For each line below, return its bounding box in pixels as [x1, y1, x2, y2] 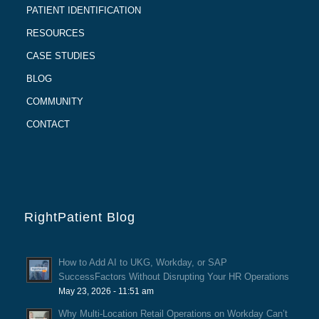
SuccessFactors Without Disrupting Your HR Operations [58, 271, 289, 283]
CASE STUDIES [26, 51, 96, 62]
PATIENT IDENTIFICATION [26, 5, 142, 16]
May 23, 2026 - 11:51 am [58, 286, 154, 297]
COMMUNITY [26, 96, 84, 108]
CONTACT [26, 119, 70, 130]
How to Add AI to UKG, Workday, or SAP [58, 257, 227, 268]
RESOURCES [26, 28, 85, 39]
